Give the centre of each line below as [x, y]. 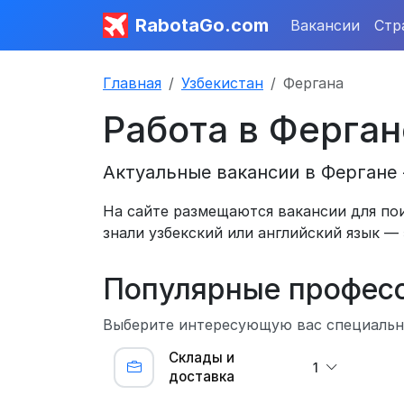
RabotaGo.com [202, 25]
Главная [132, 83]
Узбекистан [222, 83]
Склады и [202, 358]
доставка [202, 376]
